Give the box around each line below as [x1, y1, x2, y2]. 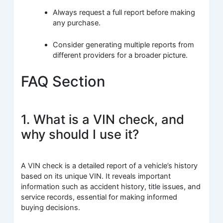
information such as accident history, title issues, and [21, 182, 201, 191]
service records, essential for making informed [21, 192, 178, 202]
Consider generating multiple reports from [53, 40, 195, 50]
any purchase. [53, 18, 101, 28]
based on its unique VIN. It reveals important [21, 171, 171, 181]
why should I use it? [21, 126, 139, 142]
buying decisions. [21, 203, 81, 212]
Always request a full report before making [53, 8, 196, 17]
